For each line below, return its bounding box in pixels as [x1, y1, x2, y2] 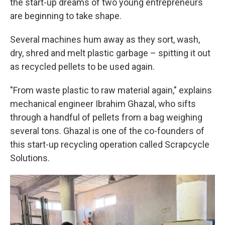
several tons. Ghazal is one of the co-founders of [10, 126, 204, 136]
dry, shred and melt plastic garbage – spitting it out [10, 48, 210, 58]
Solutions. [10, 153, 50, 163]
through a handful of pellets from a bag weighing [10, 112, 202, 123]
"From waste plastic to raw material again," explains [10, 85, 212, 95]
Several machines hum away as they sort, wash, [10, 34, 200, 45]
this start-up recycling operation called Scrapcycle [10, 139, 209, 150]
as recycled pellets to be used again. [10, 61, 155, 72]
